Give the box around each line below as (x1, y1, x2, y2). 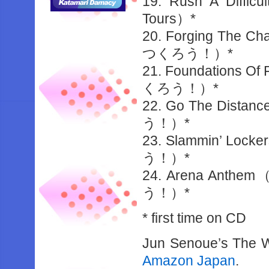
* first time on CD (142, 210, 247, 226)
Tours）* (142, 11, 196, 26)
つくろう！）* (142, 46, 234, 61)
